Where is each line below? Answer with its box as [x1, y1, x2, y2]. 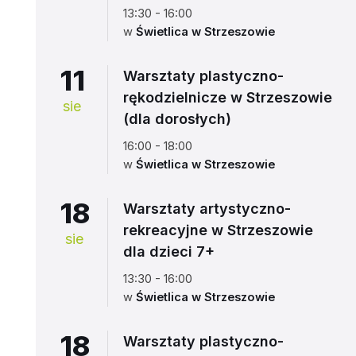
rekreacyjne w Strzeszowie [122, 222, 313, 238]
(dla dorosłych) [122, 110, 231, 127]
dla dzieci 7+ [122, 243, 215, 260]
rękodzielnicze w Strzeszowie [122, 89, 332, 106]
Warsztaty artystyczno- [122, 200, 291, 217]
